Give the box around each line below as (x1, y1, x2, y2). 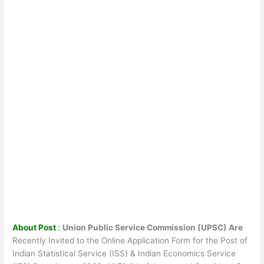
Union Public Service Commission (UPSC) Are (62, 222, 243, 232)
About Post (12, 222, 58, 232)
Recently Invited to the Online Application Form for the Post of (12, 235, 248, 245)
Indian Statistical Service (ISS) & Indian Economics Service (12, 248, 236, 258)
